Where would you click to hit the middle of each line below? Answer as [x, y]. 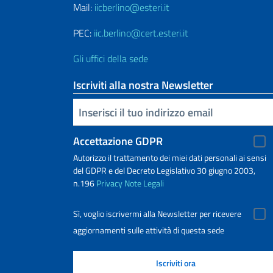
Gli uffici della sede [111, 58]
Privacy [109, 183]
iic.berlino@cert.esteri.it [141, 33]
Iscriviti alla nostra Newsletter [143, 85]
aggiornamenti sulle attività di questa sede [149, 230]
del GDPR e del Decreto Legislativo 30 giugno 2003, [164, 170]
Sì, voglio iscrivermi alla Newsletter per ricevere [157, 214]
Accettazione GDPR [118, 141]
